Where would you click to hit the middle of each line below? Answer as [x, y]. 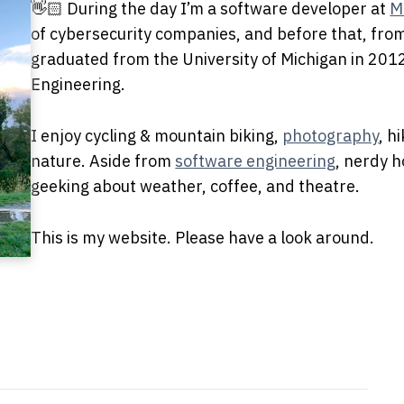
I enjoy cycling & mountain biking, [157, 135]
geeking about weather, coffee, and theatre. [196, 186]
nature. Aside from [103, 161]
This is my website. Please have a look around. [203, 237]
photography [331, 135]
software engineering [256, 161]
